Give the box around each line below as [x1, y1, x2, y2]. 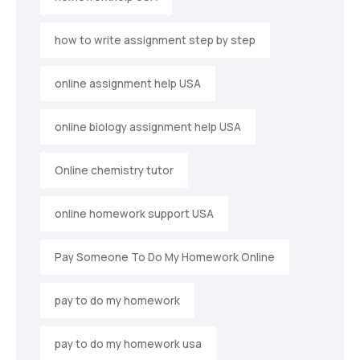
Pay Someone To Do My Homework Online [55, 250, 275, 265]
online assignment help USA [55, 76, 201, 92]
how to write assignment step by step [55, 33, 256, 48]
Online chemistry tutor [55, 163, 174, 178]
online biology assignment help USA [55, 120, 241, 135]
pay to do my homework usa [55, 337, 202, 352]
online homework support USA [55, 207, 214, 222]
